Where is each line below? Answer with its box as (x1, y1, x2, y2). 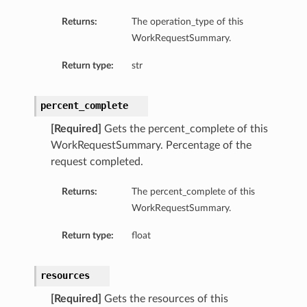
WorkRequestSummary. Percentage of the (50, 140, 251, 151)
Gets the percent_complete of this (101, 123, 268, 135)
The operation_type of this (131, 16, 243, 27)
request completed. (50, 156, 143, 168)
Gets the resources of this (101, 293, 228, 305)
